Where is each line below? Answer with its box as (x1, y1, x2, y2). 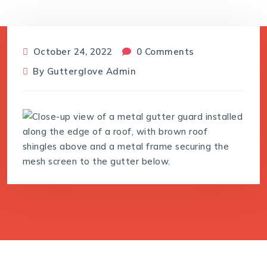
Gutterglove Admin (46, 65, 136, 77)
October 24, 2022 (30, 45, 113, 57)
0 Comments (133, 45, 194, 57)
